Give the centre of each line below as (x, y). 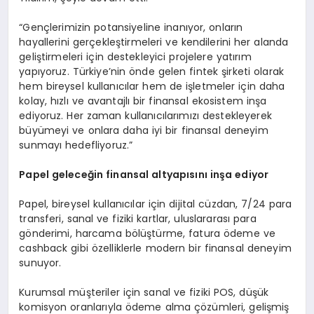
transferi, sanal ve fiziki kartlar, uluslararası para (138, 219)
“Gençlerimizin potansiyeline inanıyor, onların (131, 28)
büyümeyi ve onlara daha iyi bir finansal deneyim (144, 131)
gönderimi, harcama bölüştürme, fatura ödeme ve (147, 234)
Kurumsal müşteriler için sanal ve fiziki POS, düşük (144, 293)
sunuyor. (40, 263)
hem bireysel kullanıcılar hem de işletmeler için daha (152, 87)
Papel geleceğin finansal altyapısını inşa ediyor (144, 175)
